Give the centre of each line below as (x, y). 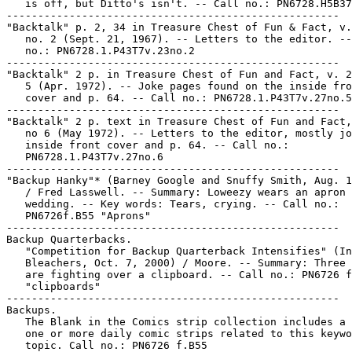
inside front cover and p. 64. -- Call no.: (148, 145)
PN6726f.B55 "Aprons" (79, 216)
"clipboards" (53, 286)
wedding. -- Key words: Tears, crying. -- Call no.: (173, 204)
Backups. (31, 310)
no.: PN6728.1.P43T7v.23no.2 (101, 51)
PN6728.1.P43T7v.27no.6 (85, 157)
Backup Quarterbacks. (69, 239)
